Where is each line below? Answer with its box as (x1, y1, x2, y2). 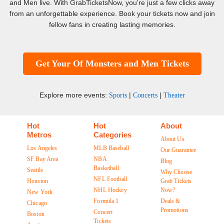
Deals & (160, 197, 180, 205)
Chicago (27, 199, 47, 207)
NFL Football (93, 175, 127, 183)
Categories (93, 130, 132, 139)
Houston (27, 177, 48, 185)
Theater (163, 91, 185, 99)
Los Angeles (27, 144, 57, 152)
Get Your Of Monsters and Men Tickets (35, 58, 189, 69)
